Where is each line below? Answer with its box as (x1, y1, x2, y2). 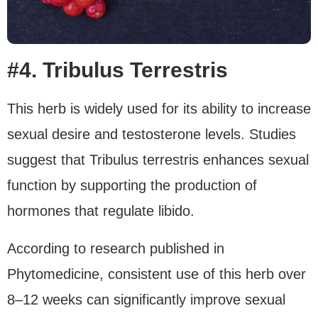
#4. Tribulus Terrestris (7, 57, 228, 82)
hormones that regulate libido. (7, 202, 194, 219)
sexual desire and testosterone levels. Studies (7, 126, 296, 142)
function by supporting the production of (7, 177, 257, 193)
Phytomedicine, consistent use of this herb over (7, 265, 306, 282)
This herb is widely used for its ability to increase (7, 100, 311, 116)
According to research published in (7, 240, 224, 256)
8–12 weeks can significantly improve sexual (7, 291, 285, 307)
